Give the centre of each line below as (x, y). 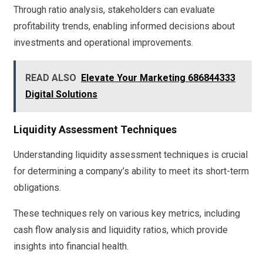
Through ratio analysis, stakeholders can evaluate (114, 10)
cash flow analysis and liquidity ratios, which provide (121, 230)
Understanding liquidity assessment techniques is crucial (131, 155)
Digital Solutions (61, 95)
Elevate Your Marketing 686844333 (158, 78)
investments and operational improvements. (103, 43)
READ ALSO (51, 78)
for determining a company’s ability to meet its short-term (131, 171)
